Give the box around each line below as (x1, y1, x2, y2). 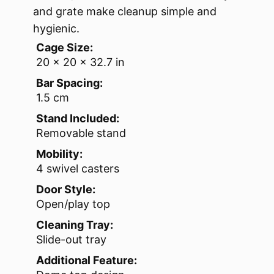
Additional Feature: (36, 254, 137, 267)
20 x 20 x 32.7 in (36, 56, 125, 69)
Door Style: (36, 183, 95, 196)
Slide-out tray (36, 233, 106, 246)
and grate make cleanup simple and (33, 5, 217, 18)
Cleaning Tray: (36, 218, 113, 232)
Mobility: (36, 147, 83, 161)
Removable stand (36, 127, 126, 140)
